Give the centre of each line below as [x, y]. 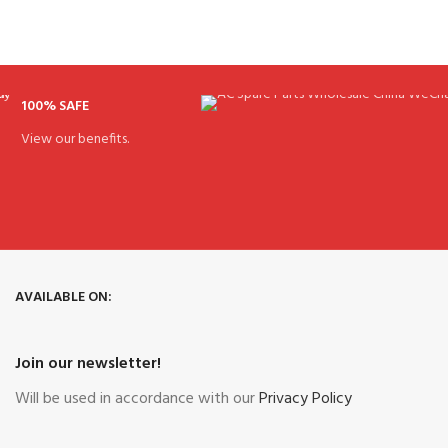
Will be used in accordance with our [137, 399]
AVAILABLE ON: [63, 298]
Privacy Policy [305, 399]
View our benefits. [74, 140]
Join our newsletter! [88, 364]
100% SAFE [54, 107]
